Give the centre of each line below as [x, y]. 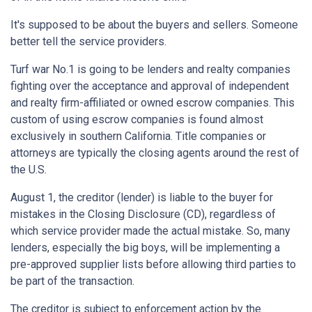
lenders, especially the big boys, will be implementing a [145, 248]
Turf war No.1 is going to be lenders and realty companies [150, 70]
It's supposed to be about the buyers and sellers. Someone [154, 25]
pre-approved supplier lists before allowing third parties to [153, 265]
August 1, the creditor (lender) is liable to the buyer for [142, 198]
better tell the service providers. [88, 42]
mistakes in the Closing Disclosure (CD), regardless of [143, 214]
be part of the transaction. [72, 281]
